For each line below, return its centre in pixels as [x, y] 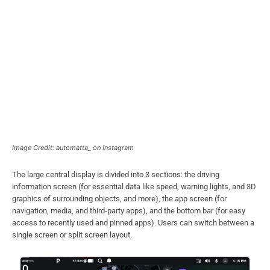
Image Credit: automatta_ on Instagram [73, 148]
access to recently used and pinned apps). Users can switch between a [133, 223]
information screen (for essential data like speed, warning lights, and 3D [134, 187]
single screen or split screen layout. [72, 235]
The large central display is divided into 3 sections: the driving [116, 175]
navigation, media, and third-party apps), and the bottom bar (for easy [129, 211]
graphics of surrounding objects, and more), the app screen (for [119, 199]
